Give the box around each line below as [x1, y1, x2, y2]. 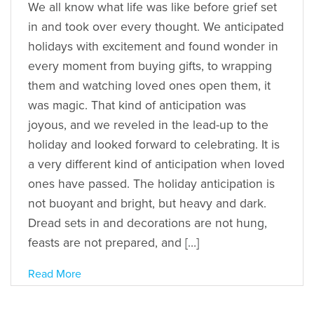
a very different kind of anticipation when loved [28, 156, 285, 172]
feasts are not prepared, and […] [28, 235, 199, 250]
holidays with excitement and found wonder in [28, 39, 278, 54]
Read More [28, 266, 81, 281]
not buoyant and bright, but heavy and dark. [28, 196, 266, 211]
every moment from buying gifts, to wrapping [28, 58, 272, 74]
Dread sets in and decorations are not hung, [28, 215, 267, 231]
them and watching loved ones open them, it [28, 78, 271, 93]
